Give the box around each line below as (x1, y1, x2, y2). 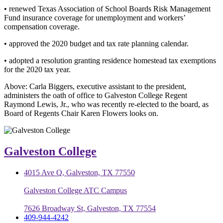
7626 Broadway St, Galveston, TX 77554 (24, 204, 156, 213)
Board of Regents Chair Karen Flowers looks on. (4, 109, 158, 117)
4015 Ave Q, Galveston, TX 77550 (24, 168, 135, 177)
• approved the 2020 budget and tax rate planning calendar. (4, 39, 189, 48)
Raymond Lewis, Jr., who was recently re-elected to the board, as (4, 100, 209, 109)
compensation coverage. (4, 22, 80, 31)
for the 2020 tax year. (4, 65, 71, 74)
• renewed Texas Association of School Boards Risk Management (4, 4, 211, 13)
